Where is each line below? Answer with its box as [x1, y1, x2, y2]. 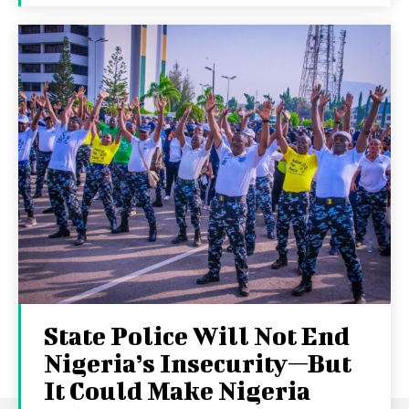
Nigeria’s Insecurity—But [44, 349, 351, 377]
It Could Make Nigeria [44, 376, 310, 404]
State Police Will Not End [44, 321, 350, 350]
